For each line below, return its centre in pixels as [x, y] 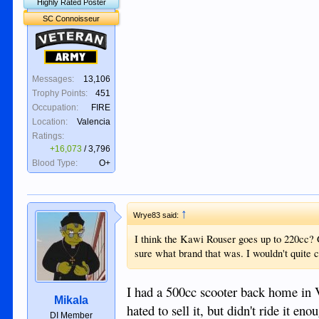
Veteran [52, 35]
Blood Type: [55, 163]
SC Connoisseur [72, 19]
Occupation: [56, 108]
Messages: [53, 79]
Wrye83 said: [157, 215]
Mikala [72, 300]
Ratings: [48, 136]
